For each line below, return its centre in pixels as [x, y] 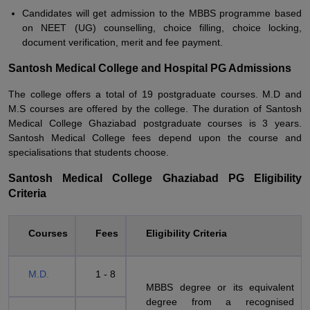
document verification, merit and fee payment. [122, 42]
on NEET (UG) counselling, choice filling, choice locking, [162, 28]
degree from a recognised [220, 302]
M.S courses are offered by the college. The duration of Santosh [155, 109]
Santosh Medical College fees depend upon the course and [155, 138]
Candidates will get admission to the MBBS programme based [162, 13]
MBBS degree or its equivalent [220, 287]
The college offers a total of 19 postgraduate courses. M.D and [155, 94]
